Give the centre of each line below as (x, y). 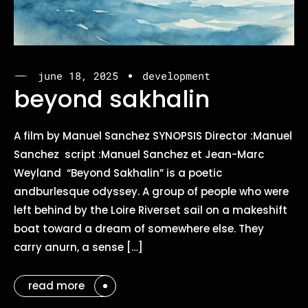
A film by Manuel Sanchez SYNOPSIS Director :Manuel (153, 135)
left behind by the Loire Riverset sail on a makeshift (151, 210)
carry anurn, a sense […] (78, 247)
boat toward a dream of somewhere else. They (139, 228)
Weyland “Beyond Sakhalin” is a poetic (118, 173)
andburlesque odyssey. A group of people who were (151, 191)
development (176, 76)
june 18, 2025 (78, 76)
